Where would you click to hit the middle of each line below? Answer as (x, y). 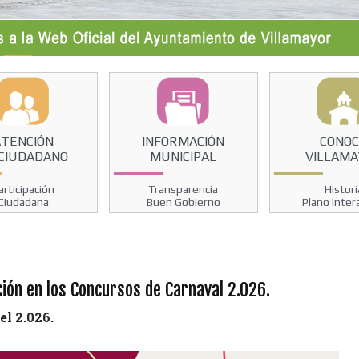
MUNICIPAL (184, 156)
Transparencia (184, 189)
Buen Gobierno (183, 202)
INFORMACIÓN (184, 141)
